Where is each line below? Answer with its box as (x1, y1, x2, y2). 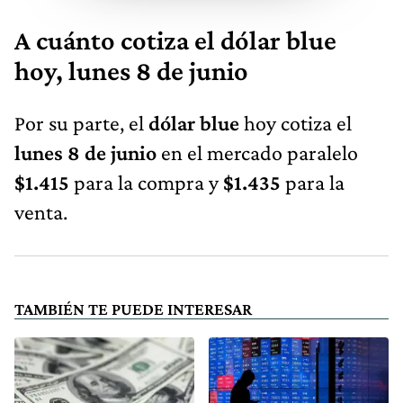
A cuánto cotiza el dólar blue (14, 24, 336, 56)
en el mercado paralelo (161, 139, 358, 165)
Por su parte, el (14, 110, 148, 135)
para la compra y (74, 169, 223, 194)
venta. (14, 199, 67, 224)
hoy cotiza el (239, 110, 352, 135)
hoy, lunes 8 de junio (14, 55, 248, 86)
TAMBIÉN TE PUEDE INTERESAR (14, 299, 252, 318)
